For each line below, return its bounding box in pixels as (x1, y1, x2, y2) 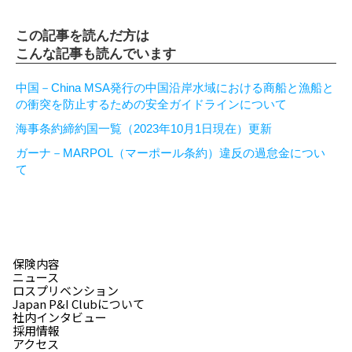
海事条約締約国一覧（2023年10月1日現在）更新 (16, 122, 272, 136)
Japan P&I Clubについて (13, 295, 145, 313)
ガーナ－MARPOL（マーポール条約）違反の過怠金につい (16, 146, 325, 160)
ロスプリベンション (13, 282, 119, 299)
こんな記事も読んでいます (16, 46, 176, 62)
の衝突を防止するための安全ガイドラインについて (16, 97, 287, 112)
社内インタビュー (13, 309, 107, 326)
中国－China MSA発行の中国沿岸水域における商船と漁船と (16, 81, 334, 95)
